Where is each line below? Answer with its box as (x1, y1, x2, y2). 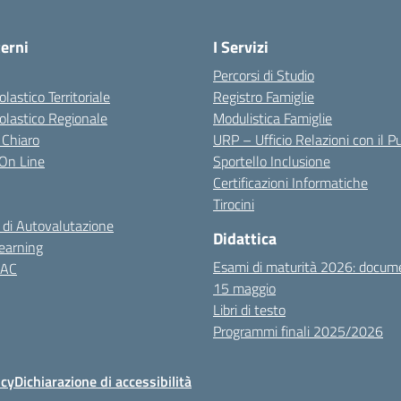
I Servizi (213, 35, 269, 59)
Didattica (213, 226, 277, 251)
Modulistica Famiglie (213, 107, 332, 129)
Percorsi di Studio (213, 64, 314, 86)
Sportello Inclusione (213, 150, 330, 172)
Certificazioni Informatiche (213, 172, 368, 193)
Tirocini (213, 193, 254, 215)
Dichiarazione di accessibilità (14, 371, 192, 392)
